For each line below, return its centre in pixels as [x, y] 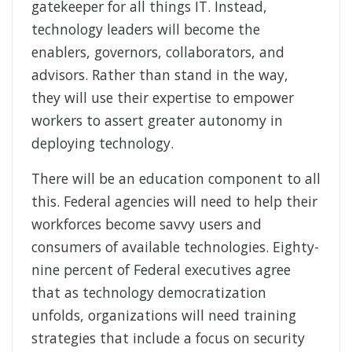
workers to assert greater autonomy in [157, 121]
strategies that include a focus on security [168, 338]
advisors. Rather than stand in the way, [160, 75]
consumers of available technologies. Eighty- [175, 247]
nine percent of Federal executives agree [161, 270]
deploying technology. [103, 143]
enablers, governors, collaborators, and [158, 52]
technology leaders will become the [146, 29]
